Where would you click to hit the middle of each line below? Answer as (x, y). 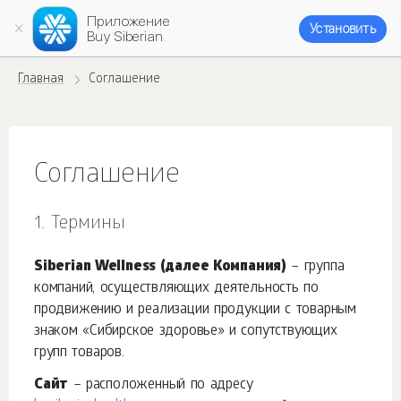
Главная (41, 80)
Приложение (128, 21)
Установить (343, 28)
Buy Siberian (125, 36)
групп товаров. (79, 353)
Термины (88, 225)
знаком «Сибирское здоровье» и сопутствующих (186, 332)
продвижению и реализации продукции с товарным (195, 310)
